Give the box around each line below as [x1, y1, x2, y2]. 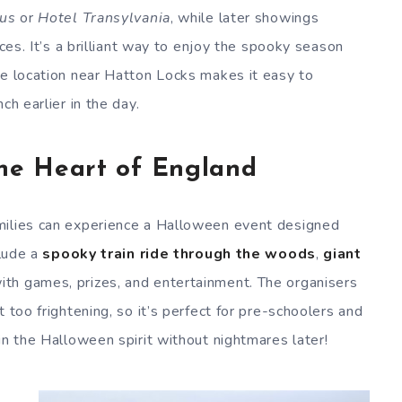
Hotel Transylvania [38, 7, 170, 28]
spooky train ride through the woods [42, 243, 316, 264]
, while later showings [170, 7, 319, 28]
